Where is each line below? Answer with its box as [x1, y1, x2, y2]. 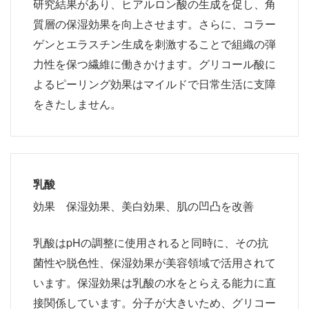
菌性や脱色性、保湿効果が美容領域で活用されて [33, 254, 276, 270]
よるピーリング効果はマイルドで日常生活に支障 [33, 75, 276, 92]
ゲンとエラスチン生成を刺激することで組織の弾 [33, 35, 276, 52]
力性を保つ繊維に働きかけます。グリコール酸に [33, 55, 276, 72]
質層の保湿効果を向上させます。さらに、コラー [33, 15, 276, 32]
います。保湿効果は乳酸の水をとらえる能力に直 [33, 274, 276, 290]
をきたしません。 [33, 95, 121, 112]
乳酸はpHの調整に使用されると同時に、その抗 [33, 234, 268, 250]
